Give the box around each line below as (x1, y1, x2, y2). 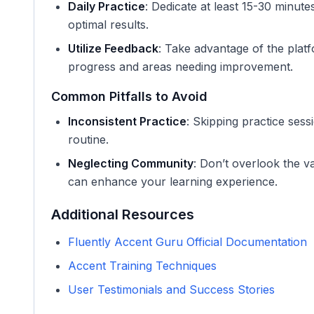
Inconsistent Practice (68, 114, 186, 128)
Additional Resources (51, 206, 194, 223)
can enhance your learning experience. (68, 175, 278, 189)
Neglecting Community (68, 156, 193, 170)
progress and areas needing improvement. (68, 60, 293, 74)
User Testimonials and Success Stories (68, 282, 275, 296)
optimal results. (68, 18, 149, 32)
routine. (68, 132, 109, 146)
